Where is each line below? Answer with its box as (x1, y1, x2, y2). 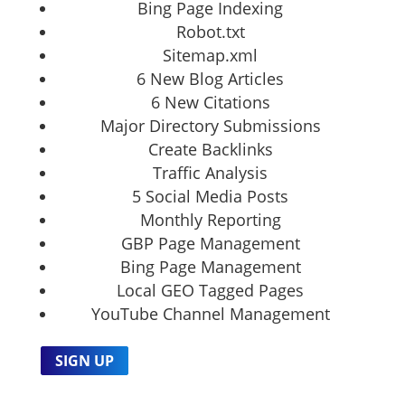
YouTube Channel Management (90, 302, 330, 325)
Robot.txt (175, 20, 245, 42)
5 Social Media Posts (132, 184, 289, 207)
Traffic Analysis (153, 161, 268, 184)
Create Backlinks (147, 137, 273, 160)
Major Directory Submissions (99, 114, 321, 137)
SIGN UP (54, 350, 114, 371)
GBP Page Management (120, 231, 300, 254)
